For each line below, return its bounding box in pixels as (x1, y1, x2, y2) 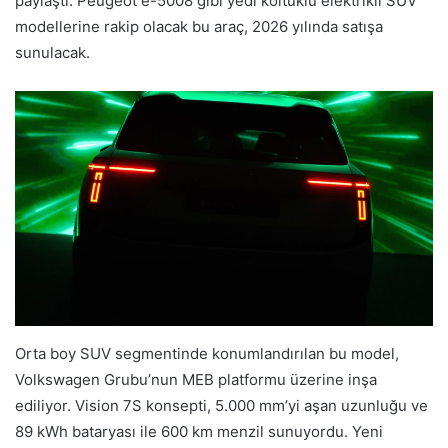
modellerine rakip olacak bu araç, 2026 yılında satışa (15, 16, 383, 36)
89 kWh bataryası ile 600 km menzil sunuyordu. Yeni (15, 421, 383, 441)
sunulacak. (15, 42, 90, 62)
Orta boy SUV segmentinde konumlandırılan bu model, (15, 343, 399, 363)
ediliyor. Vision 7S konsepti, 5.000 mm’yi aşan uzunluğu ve (15, 395, 428, 415)
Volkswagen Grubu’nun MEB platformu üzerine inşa (15, 369, 377, 389)
